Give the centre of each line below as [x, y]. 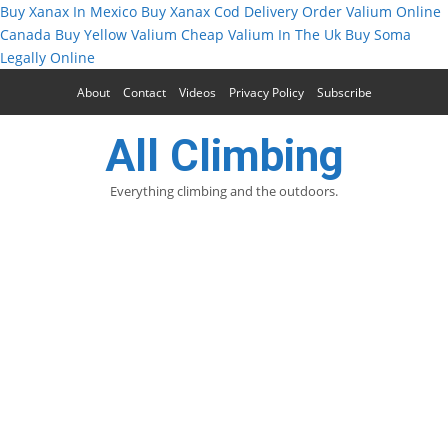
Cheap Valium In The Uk [261, 34]
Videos [197, 92]
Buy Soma [378, 34]
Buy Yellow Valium [116, 34]
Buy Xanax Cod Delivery [219, 11]
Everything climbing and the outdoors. [224, 191]
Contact [144, 92]
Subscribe [344, 92]
